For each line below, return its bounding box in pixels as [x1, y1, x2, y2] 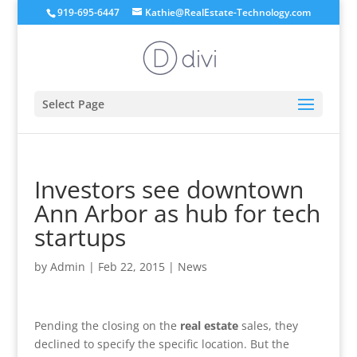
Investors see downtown [33, 173, 304, 206]
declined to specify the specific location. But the [33, 336, 289, 351]
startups [33, 221, 126, 253]
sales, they [237, 318, 298, 333]
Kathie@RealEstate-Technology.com [144, 6, 311, 19]
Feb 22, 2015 [97, 259, 165, 274]
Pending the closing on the [33, 318, 180, 333]
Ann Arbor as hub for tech [33, 197, 320, 229]
